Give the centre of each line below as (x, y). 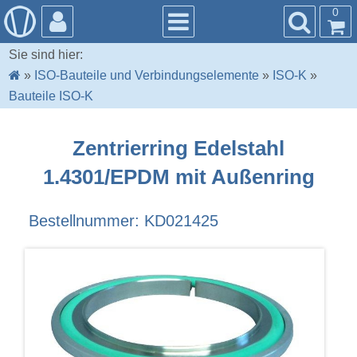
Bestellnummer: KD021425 (123, 221)
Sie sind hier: (46, 55)
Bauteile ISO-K (51, 96)
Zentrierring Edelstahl (178, 148)
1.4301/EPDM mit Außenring (178, 177)
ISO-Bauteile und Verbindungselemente (147, 76)
